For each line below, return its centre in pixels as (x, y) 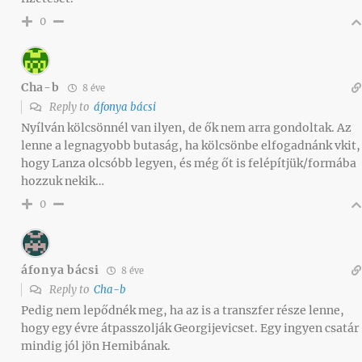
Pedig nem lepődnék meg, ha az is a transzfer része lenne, (183, 310)
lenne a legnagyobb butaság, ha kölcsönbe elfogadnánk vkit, (191, 145)
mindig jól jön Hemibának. (96, 345)
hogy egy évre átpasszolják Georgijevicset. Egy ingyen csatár (190, 328)
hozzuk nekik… (63, 181)
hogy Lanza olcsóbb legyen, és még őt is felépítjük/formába (189, 163)
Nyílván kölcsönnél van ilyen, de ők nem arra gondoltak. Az (186, 127)
